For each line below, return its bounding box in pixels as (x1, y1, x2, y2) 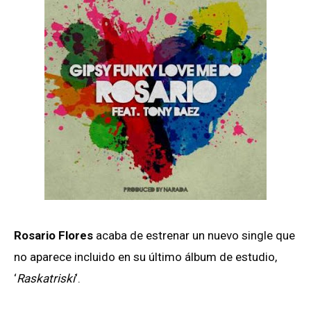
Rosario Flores (14, 228, 93, 243)
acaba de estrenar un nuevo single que (93, 228, 295, 243)
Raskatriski (17, 271, 75, 286)
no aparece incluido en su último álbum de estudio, (14, 250, 277, 264)
